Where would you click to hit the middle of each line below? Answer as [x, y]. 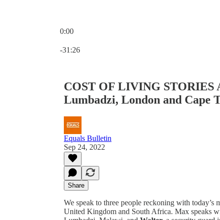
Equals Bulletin [88, 138]
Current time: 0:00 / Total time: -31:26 [118, 40]
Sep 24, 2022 [84, 147]
